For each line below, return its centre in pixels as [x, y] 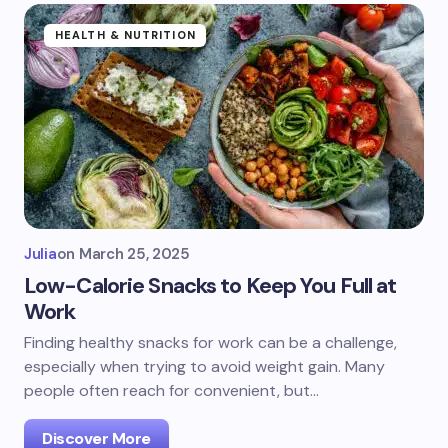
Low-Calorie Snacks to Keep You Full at [210, 285]
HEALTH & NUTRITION [125, 35]
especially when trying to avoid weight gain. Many [204, 366]
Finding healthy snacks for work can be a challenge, [210, 342]
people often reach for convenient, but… [171, 390]
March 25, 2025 [134, 254]
